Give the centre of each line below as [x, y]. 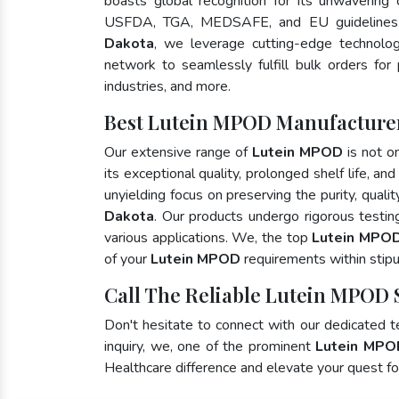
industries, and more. [167, 86]
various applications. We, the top [208, 238]
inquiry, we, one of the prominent [210, 346]
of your [127, 259]
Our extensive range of [178, 152]
